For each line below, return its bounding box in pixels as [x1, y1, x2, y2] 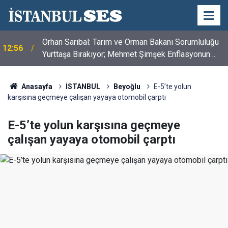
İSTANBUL [65, 82, 100, 91]
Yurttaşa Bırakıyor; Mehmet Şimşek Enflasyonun [42, 49, 210, 59]
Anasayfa [19, 82, 52, 91]
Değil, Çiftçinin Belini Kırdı [42, 62, 134, 71]
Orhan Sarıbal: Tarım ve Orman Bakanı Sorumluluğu [42, 37, 219, 47]
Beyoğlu [113, 82, 140, 91]
